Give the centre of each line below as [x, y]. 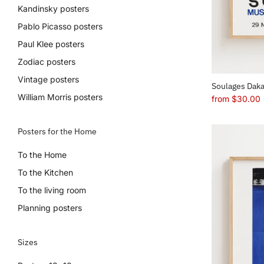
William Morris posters [60, 97]
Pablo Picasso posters [60, 26]
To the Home [42, 155]
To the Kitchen [45, 172]
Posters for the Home [57, 131]
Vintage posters [48, 79]
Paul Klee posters [51, 44]
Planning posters [50, 208]
